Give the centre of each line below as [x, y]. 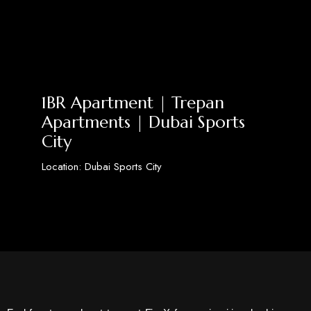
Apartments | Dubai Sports [143, 123]
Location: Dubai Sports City [101, 167]
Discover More [74, 200]
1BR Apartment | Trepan [133, 103]
